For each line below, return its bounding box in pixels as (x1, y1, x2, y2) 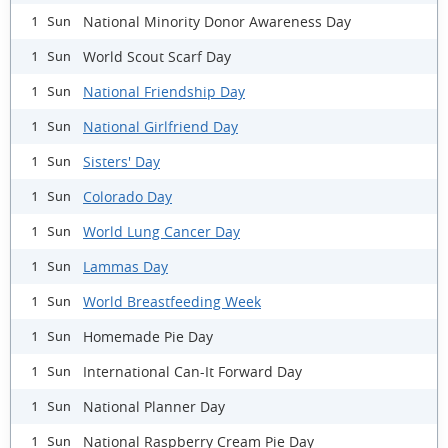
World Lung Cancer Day (83, 221, 240, 241)
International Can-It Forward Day (83, 361, 302, 381)
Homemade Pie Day (83, 326, 213, 346)
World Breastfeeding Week (83, 291, 261, 311)
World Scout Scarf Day (83, 46, 231, 66)
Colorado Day (83, 186, 172, 206)
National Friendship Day (83, 81, 245, 101)
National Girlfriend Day (83, 116, 238, 136)
